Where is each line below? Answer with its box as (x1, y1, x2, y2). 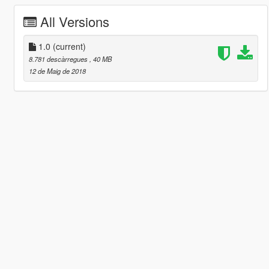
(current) (52, 40, 86, 52)
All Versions (40, 11, 109, 31)
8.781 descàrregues (28, 53, 89, 64)
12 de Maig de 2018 (28, 65, 86, 76)
